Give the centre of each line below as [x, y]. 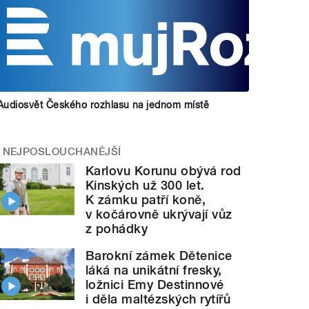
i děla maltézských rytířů [158, 299]
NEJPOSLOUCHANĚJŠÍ [62, 151]
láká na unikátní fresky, [154, 270]
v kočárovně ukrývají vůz [159, 215]
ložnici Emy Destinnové [155, 285]
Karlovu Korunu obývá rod [163, 171]
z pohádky [117, 229]
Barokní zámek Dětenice [159, 256]
